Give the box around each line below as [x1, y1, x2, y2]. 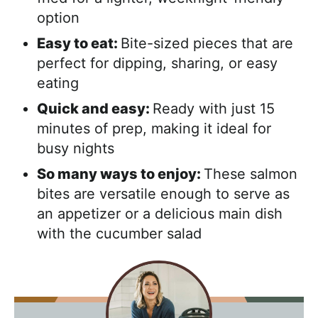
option [37, 9, 79, 26]
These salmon [204, 165, 297, 182]
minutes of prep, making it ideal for [37, 119, 271, 137]
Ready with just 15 [153, 99, 275, 117]
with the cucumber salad [37, 224, 202, 242]
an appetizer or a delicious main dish [37, 204, 283, 222]
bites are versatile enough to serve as [37, 185, 290, 202]
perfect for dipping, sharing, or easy [37, 54, 278, 72]
